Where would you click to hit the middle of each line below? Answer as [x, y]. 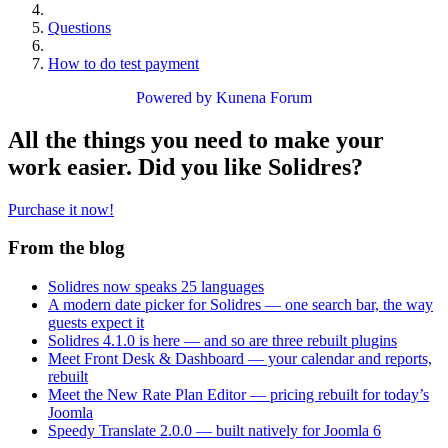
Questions [79, 27]
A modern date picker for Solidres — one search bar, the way [240, 304]
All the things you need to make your [196, 139]
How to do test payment [123, 63]
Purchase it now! [61, 209]
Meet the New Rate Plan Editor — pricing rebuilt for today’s [238, 394]
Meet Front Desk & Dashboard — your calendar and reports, [240, 358]
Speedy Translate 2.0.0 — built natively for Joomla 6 [214, 430]
